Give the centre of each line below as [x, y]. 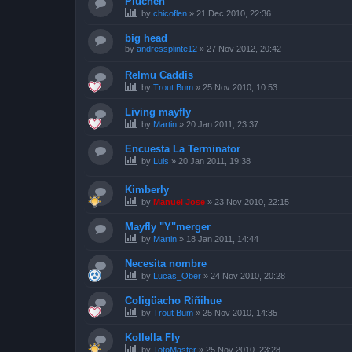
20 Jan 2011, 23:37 [222, 124]
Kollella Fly [152, 338]
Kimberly [147, 190]
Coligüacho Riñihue [173, 301]
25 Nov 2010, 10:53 [240, 87]
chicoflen [170, 13]
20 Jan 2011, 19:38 [214, 161]
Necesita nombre [166, 264]
